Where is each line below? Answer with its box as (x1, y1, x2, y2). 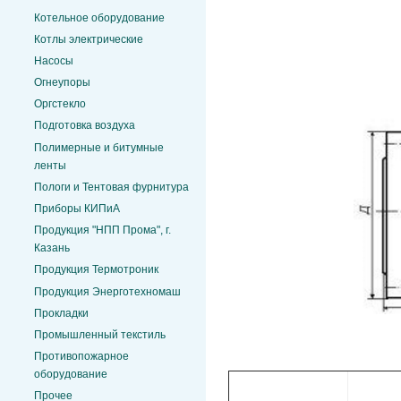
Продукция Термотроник (34, 263, 158, 277)
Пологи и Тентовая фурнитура (34, 180, 189, 193)
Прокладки (34, 306, 89, 320)
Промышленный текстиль (34, 328, 166, 341)
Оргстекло (34, 98, 86, 111)
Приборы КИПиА (34, 202, 120, 216)
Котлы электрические (34, 32, 143, 46)
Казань (34, 242, 70, 255)
